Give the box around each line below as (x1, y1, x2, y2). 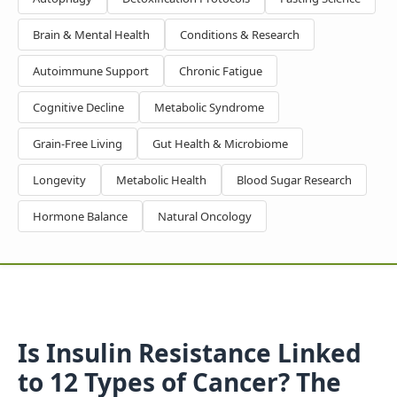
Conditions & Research (180, 27, 300, 43)
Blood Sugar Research (237, 172, 352, 188)
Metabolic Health (116, 172, 206, 188)
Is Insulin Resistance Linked (18, 336, 362, 370)
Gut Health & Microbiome (152, 136, 288, 152)
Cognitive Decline (33, 99, 124, 115)
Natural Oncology (158, 208, 252, 224)
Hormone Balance (33, 208, 128, 224)
